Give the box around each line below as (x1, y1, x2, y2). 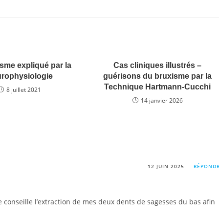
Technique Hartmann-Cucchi (104, 83, 211, 91)
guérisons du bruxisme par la (103, 72, 212, 80)
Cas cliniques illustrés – (113, 61, 202, 69)
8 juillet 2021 (6, 86, 42, 94)
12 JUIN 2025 (148, 163, 184, 170)
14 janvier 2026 (140, 96, 183, 105)
